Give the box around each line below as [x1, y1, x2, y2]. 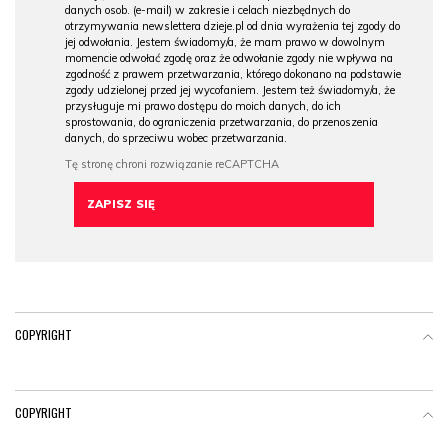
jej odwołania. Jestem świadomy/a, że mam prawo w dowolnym [65, 35, 385, 49]
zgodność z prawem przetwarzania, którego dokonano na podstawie [65, 67, 401, 81]
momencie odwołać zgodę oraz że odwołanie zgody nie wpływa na [65, 51, 393, 65]
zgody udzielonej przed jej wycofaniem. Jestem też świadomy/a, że [65, 83, 395, 97]
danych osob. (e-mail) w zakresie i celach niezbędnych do [65, 3, 350, 17]
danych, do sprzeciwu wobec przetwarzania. [65, 131, 287, 145]
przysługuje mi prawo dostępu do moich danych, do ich [65, 99, 341, 113]
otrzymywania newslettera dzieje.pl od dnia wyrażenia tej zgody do [65, 19, 400, 33]
